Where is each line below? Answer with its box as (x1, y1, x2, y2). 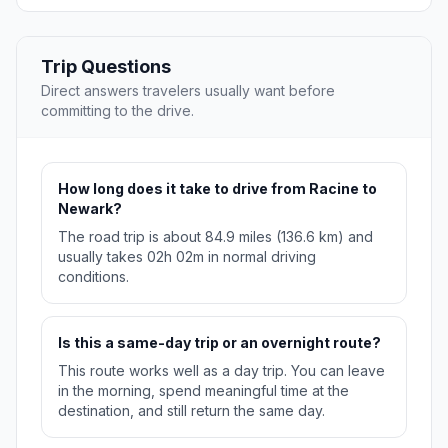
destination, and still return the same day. (58, 402, 325, 420)
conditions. (58, 268, 129, 286)
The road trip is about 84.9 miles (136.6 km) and (58, 228, 373, 246)
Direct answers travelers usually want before (41, 82, 335, 100)
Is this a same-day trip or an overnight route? (58, 334, 381, 352)
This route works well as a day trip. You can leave (58, 362, 385, 380)
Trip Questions (41, 56, 171, 78)
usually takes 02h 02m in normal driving (58, 248, 316, 266)
